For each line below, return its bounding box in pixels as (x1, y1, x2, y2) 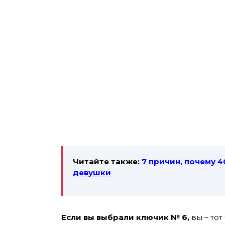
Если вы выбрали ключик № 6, (61, 212, 189, 222)
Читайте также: (73, 156, 140, 166)
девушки (73, 167, 111, 177)
